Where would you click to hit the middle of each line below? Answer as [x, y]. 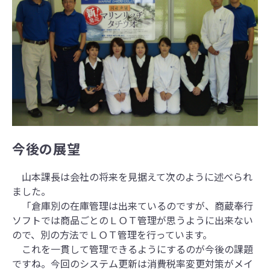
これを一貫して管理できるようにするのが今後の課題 [133, 249]
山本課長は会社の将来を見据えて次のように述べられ [132, 176]
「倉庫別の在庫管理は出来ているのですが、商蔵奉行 [133, 205]
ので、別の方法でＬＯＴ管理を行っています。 [112, 234]
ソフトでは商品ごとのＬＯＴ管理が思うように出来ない [133, 220]
